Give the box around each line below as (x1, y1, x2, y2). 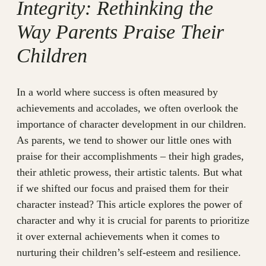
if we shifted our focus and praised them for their (17, 182, 229, 195)
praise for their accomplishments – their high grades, (17, 150, 244, 163)
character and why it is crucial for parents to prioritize (17, 214, 249, 227)
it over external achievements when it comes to (17, 230, 220, 243)
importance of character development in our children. (17, 118, 246, 131)
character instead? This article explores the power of (17, 198, 242, 211)
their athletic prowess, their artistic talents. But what (17, 166, 242, 179)
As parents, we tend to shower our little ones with (17, 134, 232, 147)
